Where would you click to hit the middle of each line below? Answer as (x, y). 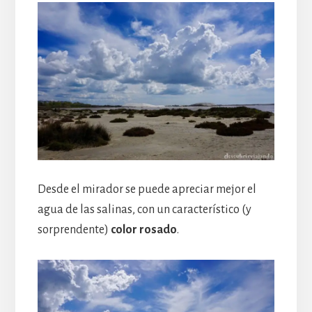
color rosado (143, 229)
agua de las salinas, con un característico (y (144, 209)
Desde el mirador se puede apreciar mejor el (147, 189)
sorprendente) (74, 229)
